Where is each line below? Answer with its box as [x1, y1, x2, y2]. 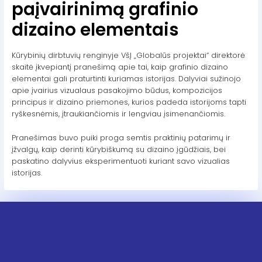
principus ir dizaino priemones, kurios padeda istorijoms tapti [11, 97, 246, 108]
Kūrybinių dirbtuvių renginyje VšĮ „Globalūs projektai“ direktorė [11, 50, 245, 61]
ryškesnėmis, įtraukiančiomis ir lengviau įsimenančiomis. [11, 109, 225, 119]
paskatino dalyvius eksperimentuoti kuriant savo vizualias [11, 156, 230, 166]
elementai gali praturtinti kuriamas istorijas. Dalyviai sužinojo [11, 74, 241, 84]
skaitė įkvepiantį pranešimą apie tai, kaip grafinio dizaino [11, 62, 228, 73]
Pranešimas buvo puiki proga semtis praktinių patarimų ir [11, 132, 230, 143]
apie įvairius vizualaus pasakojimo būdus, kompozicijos [11, 85, 222, 96]
